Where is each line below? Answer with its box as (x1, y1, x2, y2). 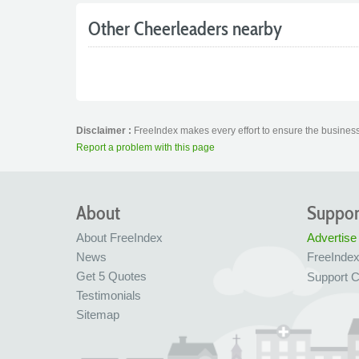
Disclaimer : (75, 125, 134, 136)
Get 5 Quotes (75, 269, 147, 283)
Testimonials (75, 288, 141, 302)
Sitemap (75, 308, 119, 321)
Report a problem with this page (75, 142, 215, 153)
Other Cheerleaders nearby (87, 17, 282, 40)
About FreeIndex (75, 231, 163, 244)
